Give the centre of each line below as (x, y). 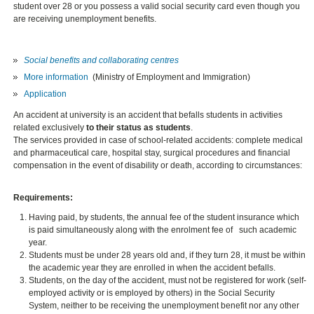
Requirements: (43, 198)
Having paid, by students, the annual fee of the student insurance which (164, 218)
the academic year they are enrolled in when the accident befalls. (152, 268)
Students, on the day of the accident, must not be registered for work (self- (168, 281)
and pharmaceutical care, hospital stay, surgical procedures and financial (152, 153)
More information (56, 77)
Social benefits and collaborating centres (102, 61)
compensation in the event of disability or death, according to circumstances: (158, 166)
